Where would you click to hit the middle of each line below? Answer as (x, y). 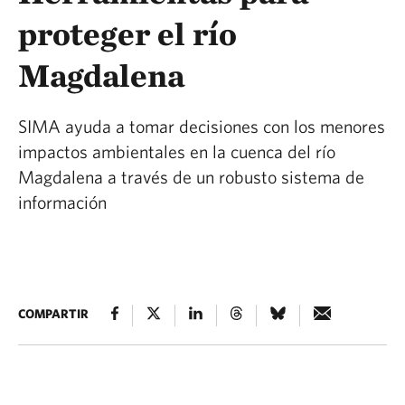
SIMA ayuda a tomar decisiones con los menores (202, 126)
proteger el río (127, 33)
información (62, 202)
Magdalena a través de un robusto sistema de (191, 177)
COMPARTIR (53, 314)
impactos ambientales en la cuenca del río (177, 151)
